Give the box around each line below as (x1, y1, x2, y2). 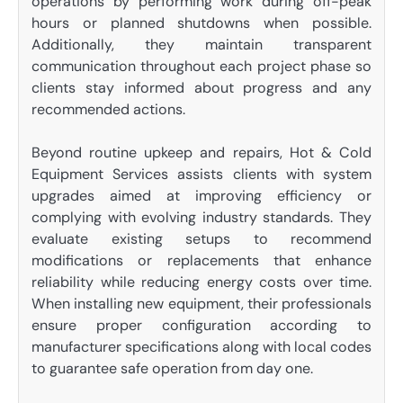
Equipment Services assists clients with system (31, 165, 372, 184)
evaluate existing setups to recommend (31, 229, 372, 249)
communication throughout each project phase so (31, 57, 372, 76)
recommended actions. (31, 100, 185, 120)
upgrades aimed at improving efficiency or (31, 186, 372, 206)
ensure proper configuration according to (31, 316, 372, 336)
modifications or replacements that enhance (31, 251, 372, 271)
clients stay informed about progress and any (31, 78, 372, 98)
